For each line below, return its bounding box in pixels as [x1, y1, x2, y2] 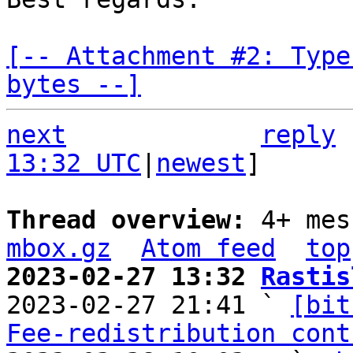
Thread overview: [6, 206, 261, 234]
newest [156, 149, 246, 177]
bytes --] [6, 70, 141, 98]
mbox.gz [6, 234, 111, 262]
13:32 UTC [6, 149, 141, 177]
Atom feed [141, 234, 276, 262]
